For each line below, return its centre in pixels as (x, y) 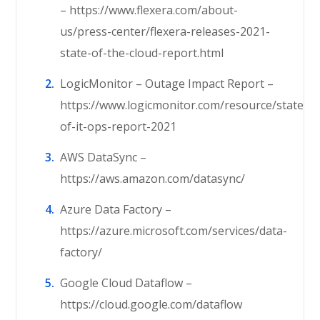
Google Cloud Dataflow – (126, 283)
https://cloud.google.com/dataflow (151, 304)
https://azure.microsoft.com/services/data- (174, 231)
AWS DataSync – (104, 157)
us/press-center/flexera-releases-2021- (165, 31)
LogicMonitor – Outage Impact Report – (167, 84)
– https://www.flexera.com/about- (149, 10)
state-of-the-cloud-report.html (142, 53)
